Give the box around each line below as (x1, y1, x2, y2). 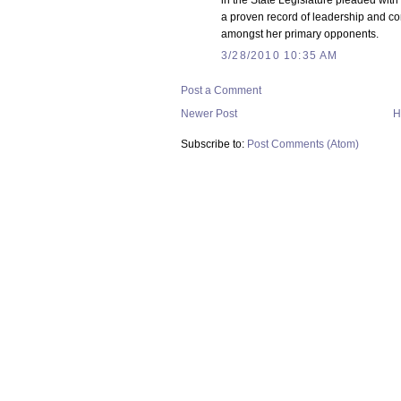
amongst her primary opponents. (221, 28, 379, 41)
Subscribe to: (181, 138, 247, 151)
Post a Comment (181, 84, 261, 98)
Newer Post (181, 107, 237, 121)
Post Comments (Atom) (247, 138, 359, 151)
